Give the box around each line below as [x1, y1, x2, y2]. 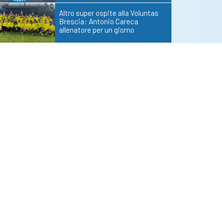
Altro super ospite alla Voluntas [59, 8, 159, 18]
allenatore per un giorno [59, 25, 134, 35]
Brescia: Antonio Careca [59, 17, 138, 26]
